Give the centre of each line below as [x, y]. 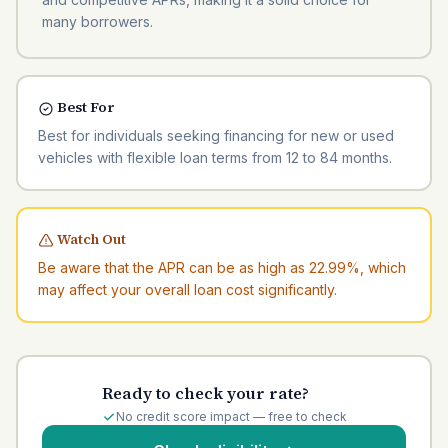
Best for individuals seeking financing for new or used [216, 135]
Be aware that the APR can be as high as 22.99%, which [222, 267]
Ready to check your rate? [205, 393]
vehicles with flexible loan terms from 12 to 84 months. [215, 157]
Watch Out [90, 239]
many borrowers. [97, 21]
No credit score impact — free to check [231, 416]
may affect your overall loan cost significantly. [187, 289]
